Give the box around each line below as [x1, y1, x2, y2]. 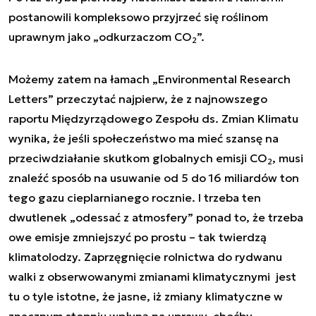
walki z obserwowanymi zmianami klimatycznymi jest [8, 269, 296, 284]
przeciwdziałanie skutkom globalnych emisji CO [8, 151, 267, 165]
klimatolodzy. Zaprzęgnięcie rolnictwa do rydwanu [8, 250, 282, 264]
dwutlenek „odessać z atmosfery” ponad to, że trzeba [8, 210, 303, 224]
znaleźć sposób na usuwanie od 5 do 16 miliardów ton [8, 171, 299, 185]
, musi [272, 151, 303, 165]
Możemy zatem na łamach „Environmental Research [8, 72, 291, 86]
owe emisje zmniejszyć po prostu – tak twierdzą [8, 230, 267, 244]
